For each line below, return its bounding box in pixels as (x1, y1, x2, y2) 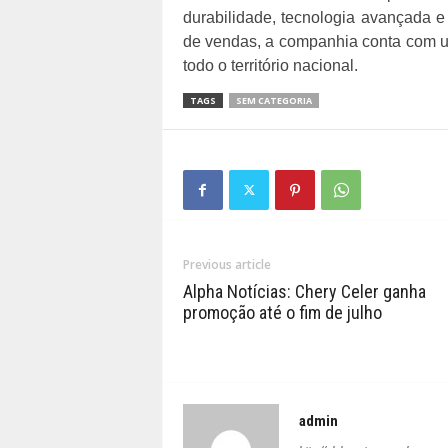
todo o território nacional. (182, 57, 358, 74)
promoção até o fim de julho (182, 302, 382, 323)
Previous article (182, 256, 271, 273)
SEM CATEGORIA (235, 94, 312, 107)
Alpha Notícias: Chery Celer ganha (182, 281, 426, 302)
